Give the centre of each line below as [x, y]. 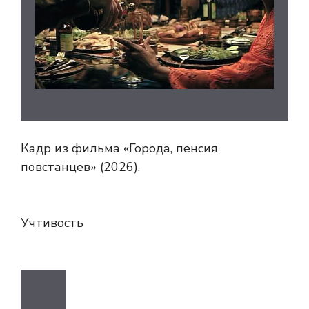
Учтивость [52, 222]
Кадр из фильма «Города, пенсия [119, 148]
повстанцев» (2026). [80, 167]
